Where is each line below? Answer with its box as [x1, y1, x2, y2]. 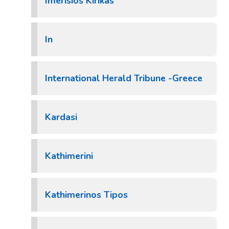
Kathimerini [45, 150, 93, 162]
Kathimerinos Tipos [45, 189, 128, 201]
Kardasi [45, 111, 77, 123]
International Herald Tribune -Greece [45, 72, 202, 84]
